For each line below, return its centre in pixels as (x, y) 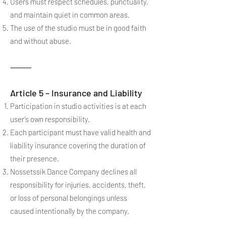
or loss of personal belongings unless (69, 198)
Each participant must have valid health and (80, 132)
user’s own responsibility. (50, 119)
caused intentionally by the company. (70, 211)
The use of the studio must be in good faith (78, 28)
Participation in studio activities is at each (78, 106)
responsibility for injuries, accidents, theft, (78, 185)
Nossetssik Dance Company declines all (73, 172)
